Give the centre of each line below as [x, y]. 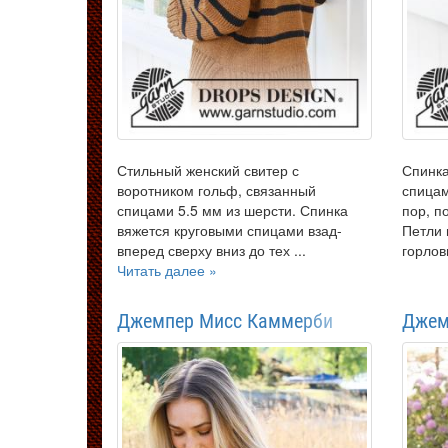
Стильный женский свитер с [208, 169]
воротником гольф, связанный [216, 189]
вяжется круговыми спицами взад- [229, 229]
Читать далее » [167, 269]
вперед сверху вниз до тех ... [211, 249]
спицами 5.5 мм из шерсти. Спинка [232, 209]
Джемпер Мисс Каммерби [225, 320]
